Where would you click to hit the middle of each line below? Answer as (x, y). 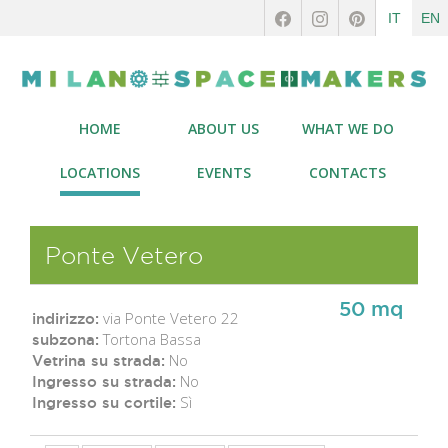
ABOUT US (223, 128)
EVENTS (223, 172)
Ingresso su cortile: (104, 402)
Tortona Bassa (150, 338)
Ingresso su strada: (104, 381)
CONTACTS (347, 172)
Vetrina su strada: (98, 360)
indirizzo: (65, 318)
